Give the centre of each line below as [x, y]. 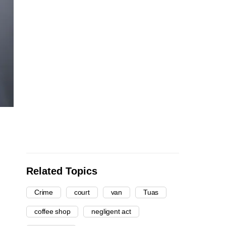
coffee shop [52, 212]
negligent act [111, 212]
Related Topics [62, 171]
